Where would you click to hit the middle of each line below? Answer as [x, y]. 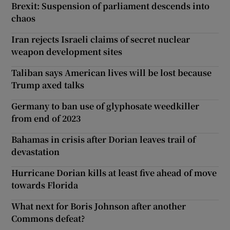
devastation [36, 151]
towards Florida [45, 185]
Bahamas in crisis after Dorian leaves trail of [104, 139]
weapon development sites [67, 51]
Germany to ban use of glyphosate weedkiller [106, 106]
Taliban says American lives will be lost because [112, 72]
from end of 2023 [46, 118]
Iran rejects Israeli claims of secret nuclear [101, 39]
